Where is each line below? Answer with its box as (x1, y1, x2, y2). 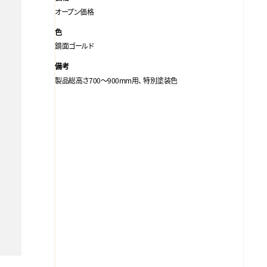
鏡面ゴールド (55, 41, 94, 51)
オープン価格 (55, 6, 94, 17)
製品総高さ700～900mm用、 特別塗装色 (55, 74, 178, 85)
